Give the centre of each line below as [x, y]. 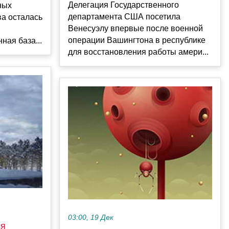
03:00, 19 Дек [91, 218]
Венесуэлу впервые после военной [135, 29]
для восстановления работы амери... [138, 52]
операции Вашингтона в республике [137, 40]
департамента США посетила [124, 17]
